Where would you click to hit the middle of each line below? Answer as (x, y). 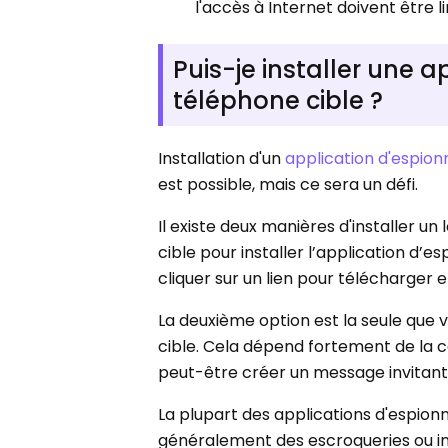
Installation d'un (222, 159)
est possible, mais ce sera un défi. (288, 185)
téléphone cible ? (278, 101)
